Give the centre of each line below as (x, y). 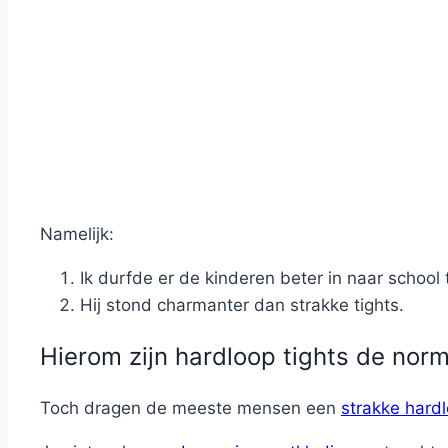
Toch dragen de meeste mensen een (190, 408)
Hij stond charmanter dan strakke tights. (242, 305)
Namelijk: (77, 234)
